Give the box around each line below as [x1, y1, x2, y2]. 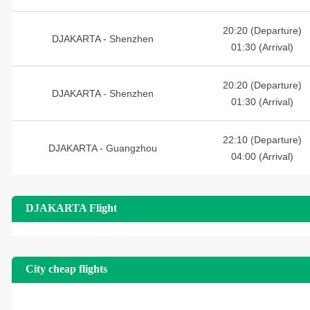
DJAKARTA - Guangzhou [48, 143, 157, 154]
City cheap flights [26, 263, 107, 275]
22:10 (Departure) [222, 134, 302, 145]
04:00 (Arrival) [230, 151, 293, 162]
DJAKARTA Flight [26, 202, 117, 214]
